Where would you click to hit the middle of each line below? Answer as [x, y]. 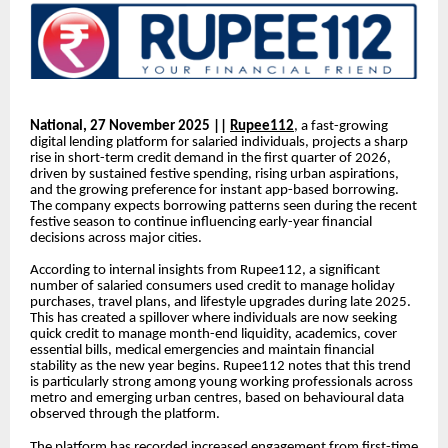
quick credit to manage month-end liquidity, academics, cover [213, 335]
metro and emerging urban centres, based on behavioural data [217, 399]
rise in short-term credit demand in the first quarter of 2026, [210, 158]
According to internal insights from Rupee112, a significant [205, 271]
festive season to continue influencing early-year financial [201, 222]
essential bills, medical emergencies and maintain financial [202, 351]
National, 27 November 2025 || [130, 126]
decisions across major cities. [116, 238]
